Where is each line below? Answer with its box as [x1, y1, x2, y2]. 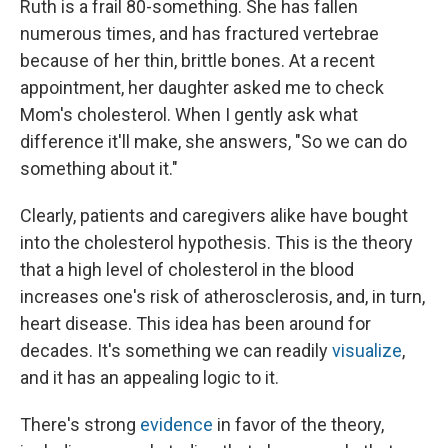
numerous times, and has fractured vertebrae [20, 23, 379, 45]
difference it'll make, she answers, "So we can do [20, 131, 407, 153]
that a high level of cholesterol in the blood [20, 259, 354, 281]
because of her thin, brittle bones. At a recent [20, 50, 375, 72]
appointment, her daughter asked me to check [20, 77, 384, 99]
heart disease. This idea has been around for [20, 313, 371, 335]
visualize [332, 340, 402, 362]
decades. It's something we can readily [20, 340, 332, 362]
